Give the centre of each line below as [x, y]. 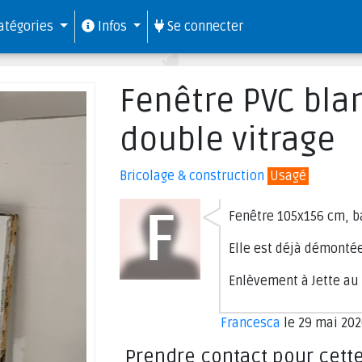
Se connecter [204, 27]
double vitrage [227, 140]
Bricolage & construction [192, 176]
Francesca [250, 323]
